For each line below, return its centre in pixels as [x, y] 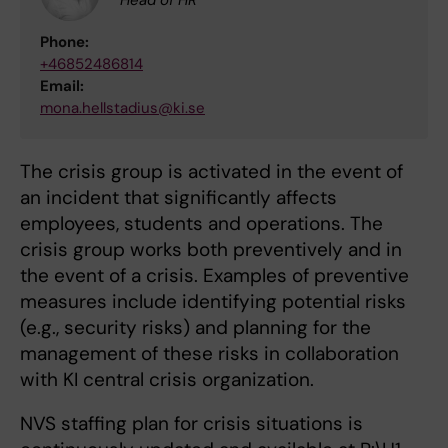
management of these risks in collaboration [209, 353]
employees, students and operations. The [201, 223]
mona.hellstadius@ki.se [122, 107]
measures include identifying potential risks [213, 301]
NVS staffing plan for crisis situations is [191, 423]
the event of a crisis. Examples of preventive [214, 275]
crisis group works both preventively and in [211, 249]
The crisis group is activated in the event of [211, 171]
